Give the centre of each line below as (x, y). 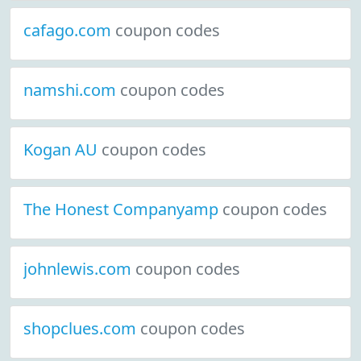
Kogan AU (62, 149)
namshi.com (72, 90)
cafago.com (69, 30)
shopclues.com (82, 328)
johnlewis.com (79, 269)
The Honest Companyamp (123, 209)
